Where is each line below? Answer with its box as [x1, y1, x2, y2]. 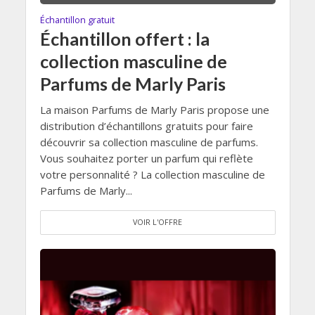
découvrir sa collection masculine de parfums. [39, 135, 258, 150]
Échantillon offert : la [39, 28, 210, 50]
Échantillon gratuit [39, 14, 115, 27]
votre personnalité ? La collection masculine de [39, 167, 265, 182]
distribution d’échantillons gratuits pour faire [39, 119, 253, 134]
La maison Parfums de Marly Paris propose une [39, 103, 269, 117]
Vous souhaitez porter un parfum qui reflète [39, 151, 253, 166]
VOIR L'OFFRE [133, 217, 182, 228]
